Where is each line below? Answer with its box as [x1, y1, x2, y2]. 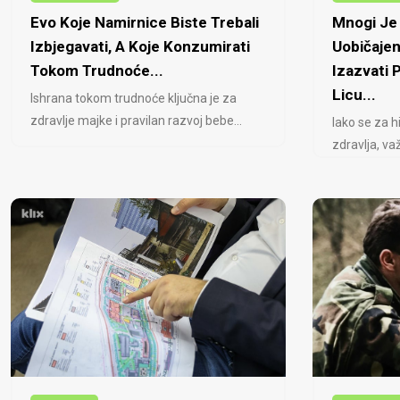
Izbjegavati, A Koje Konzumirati [30, 37, 250, 55]
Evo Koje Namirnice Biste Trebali [30, 12, 259, 31]
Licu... [331, 85, 376, 104]
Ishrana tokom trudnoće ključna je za [30, 90, 237, 105]
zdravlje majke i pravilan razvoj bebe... [30, 112, 242, 128]
